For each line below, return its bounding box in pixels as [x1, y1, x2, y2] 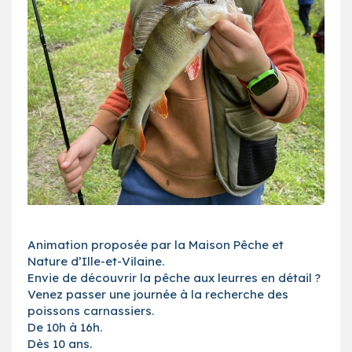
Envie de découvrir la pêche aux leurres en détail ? [27, 269, 321, 285]
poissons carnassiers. [27, 302, 154, 318]
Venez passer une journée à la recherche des [27, 286, 288, 302]
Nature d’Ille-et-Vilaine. [27, 253, 164, 269]
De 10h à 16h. [27, 319, 102, 335]
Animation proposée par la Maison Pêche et [27, 236, 284, 252]
